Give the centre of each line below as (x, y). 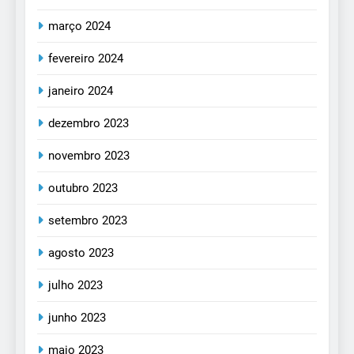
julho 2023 (75, 286)
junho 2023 (77, 318)
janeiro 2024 (81, 91)
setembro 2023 (88, 221)
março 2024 (79, 26)
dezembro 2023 (88, 124)
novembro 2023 (89, 156)
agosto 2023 (81, 253)
